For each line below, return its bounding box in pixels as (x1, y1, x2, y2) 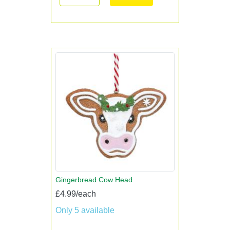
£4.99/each (55, 189, 96, 198)
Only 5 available (55, 206, 114, 215)
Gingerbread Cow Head (55, 176, 132, 184)
